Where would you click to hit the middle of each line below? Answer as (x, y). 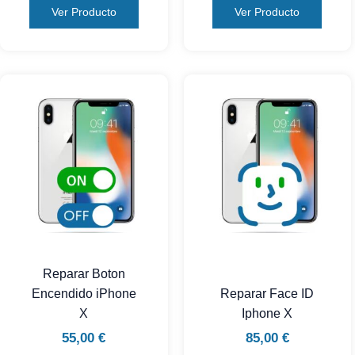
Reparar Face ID (267, 294)
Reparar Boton (84, 274)
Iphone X (267, 314)
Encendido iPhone (84, 294)
